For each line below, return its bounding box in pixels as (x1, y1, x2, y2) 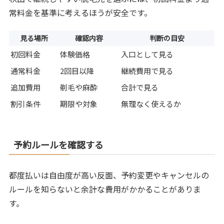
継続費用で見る (121, 65, 174, 76)
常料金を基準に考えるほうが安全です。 (9, 6, 152, 18)
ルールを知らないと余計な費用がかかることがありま (9, 183, 201, 195)
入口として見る (121, 49, 174, 60)
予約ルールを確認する (13, 138, 104, 151)
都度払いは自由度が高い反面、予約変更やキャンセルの (9, 169, 209, 181)
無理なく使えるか (121, 98, 181, 109)
